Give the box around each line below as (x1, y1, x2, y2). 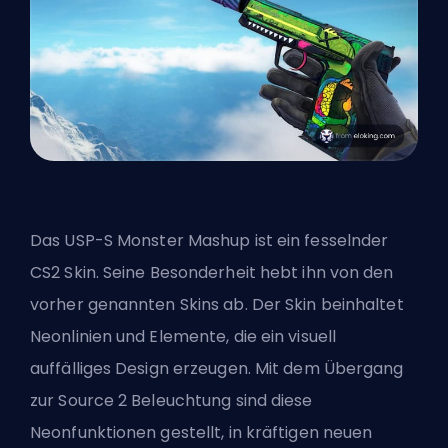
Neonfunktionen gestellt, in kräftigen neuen (30, 420, 373, 444)
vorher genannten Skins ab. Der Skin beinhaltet (30, 292, 404, 316)
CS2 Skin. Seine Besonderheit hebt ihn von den (30, 260, 394, 284)
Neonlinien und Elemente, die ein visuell (30, 324, 337, 348)
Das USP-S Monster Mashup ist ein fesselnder (30, 228, 389, 252)
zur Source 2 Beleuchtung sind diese (30, 388, 313, 412)
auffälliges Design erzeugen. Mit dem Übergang (30, 356, 404, 380)
